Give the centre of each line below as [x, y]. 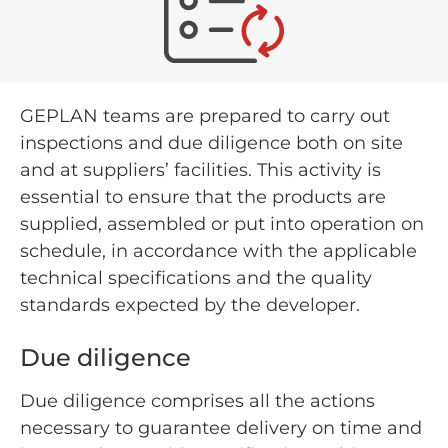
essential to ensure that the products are [203, 196]
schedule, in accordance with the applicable [218, 250]
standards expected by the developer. [190, 304]
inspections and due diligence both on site [211, 142]
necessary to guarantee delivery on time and [221, 427]
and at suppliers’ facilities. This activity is [200, 169]
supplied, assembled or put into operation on [222, 223]
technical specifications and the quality [196, 277]
